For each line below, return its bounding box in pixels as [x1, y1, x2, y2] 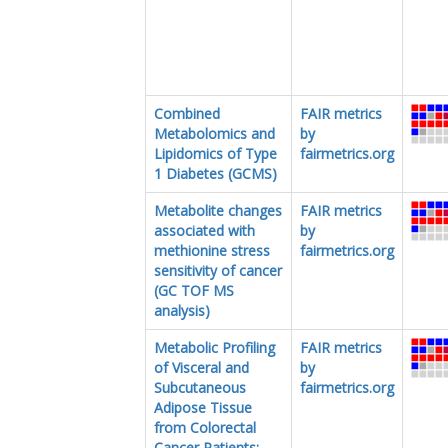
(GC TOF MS [154, 280, 234, 300]
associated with [154, 220, 255, 240]
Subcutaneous [154, 377, 246, 397]
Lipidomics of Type [154, 143, 277, 163]
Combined [154, 103, 220, 123]
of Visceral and [154, 357, 249, 377]
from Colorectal [154, 417, 256, 437]
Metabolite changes [154, 200, 282, 220]
